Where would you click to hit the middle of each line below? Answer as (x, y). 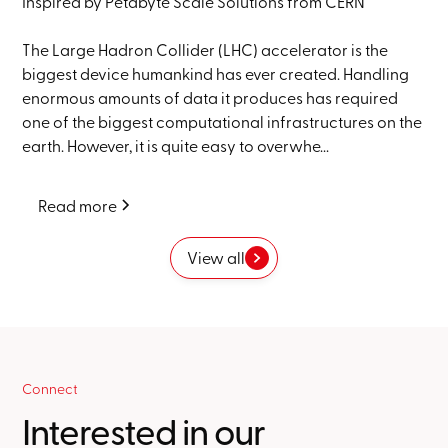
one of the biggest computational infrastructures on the (222, 121)
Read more (78, 205)
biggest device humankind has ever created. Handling (216, 73)
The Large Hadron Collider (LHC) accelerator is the (205, 49)
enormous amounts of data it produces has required (210, 97)
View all (216, 257)
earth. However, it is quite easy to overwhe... (176, 145)
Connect (50, 388)
